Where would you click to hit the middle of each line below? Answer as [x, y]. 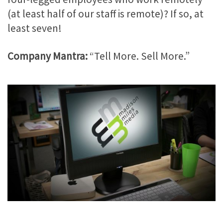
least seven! [35, 28]
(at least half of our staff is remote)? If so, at [106, 14]
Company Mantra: [48, 56]
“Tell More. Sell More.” [139, 56]
